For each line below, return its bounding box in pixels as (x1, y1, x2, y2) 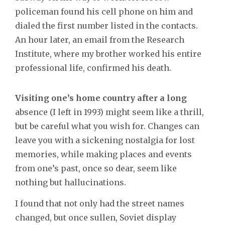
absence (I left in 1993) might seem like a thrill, (15, 107, 204, 118)
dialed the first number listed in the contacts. (15, 21, 198, 31)
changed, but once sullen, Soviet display (15, 212, 176, 223)
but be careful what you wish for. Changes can (15, 121, 199, 132)
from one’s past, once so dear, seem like (15, 163, 177, 174)
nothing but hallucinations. (15, 177, 126, 188)
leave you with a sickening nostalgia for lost (15, 135, 195, 146)
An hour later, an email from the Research (15, 35, 184, 45)
